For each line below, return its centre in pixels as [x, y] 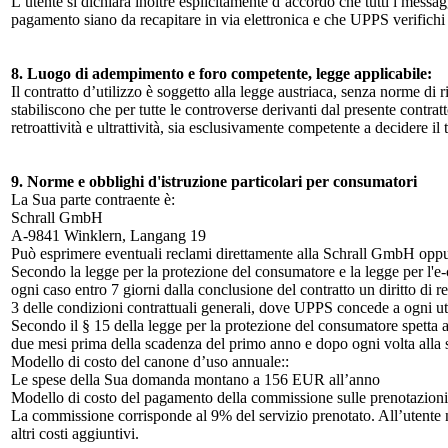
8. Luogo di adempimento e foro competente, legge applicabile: [221, 73]
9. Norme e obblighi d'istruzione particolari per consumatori [214, 181]
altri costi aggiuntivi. [75, 433]
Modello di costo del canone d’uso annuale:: [150, 361]
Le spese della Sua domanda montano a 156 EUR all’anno [195, 379]
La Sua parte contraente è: [93, 199]
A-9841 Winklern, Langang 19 [108, 235]
